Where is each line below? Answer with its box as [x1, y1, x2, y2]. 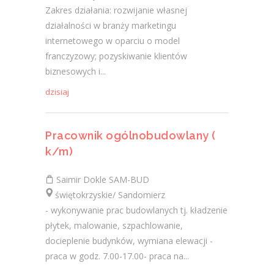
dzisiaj [45, 86, 69, 97]
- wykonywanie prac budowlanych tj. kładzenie [45, 204, 228, 216]
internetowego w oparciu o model [45, 35, 180, 46]
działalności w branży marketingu [45, 20, 176, 31]
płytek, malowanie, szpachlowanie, [45, 220, 183, 231]
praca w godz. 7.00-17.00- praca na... [45, 250, 189, 262]
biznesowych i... [45, 65, 106, 77]
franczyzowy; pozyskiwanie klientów [45, 50, 187, 62]
